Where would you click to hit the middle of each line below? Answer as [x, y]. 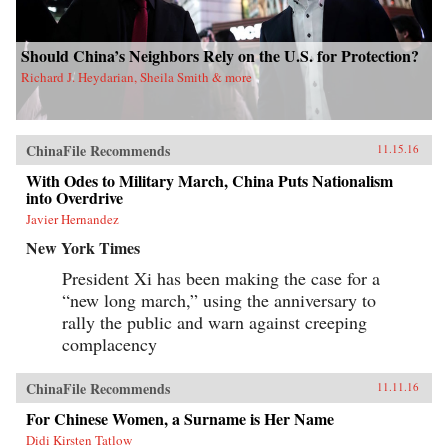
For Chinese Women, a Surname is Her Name [180, 418]
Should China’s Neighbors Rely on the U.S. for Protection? [220, 55]
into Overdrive [74, 197]
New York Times [83, 247]
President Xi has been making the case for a [221, 277]
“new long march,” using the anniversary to [219, 299]
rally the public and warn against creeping [214, 321]
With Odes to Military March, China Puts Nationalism [209, 180]
